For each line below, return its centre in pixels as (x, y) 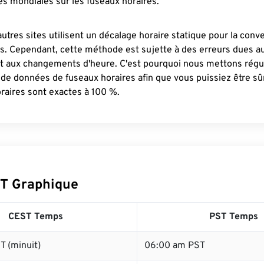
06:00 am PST (175, 246)
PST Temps (233, 217)
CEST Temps (36, 217)
